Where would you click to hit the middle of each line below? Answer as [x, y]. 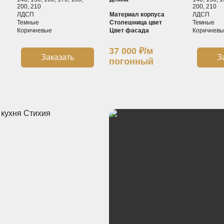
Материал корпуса [137, 14]
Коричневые [34, 30]
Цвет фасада [129, 30]
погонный [131, 61]
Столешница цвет [136, 22]
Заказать [58, 57]
